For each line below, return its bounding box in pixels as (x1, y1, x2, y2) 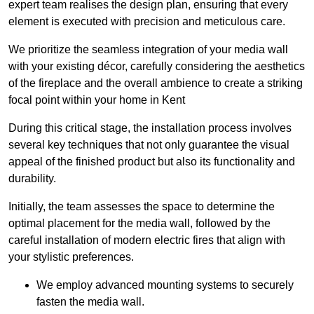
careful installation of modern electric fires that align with (8, 234, 285, 247)
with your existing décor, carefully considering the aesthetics (8, 60, 305, 73)
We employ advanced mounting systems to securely (36, 279, 294, 292)
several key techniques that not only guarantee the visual (8, 139, 289, 151)
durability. (8, 172, 56, 185)
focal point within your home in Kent (8, 94, 185, 107)
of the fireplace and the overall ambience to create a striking (8, 77, 303, 90)
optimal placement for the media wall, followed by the (8, 217, 271, 230)
